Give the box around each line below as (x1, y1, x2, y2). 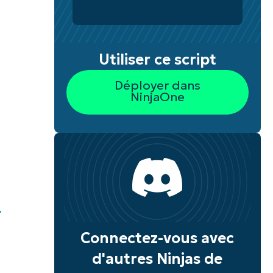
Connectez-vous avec (80, 229, 235, 248)
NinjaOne (130, 90, 185, 105)
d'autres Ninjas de (92, 250, 223, 269)
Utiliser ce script (98, 50, 216, 69)
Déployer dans (114, 78, 200, 93)
